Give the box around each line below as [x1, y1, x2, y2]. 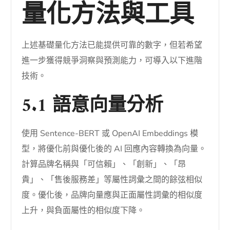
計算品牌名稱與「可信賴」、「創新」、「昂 [22, 158, 186, 170]
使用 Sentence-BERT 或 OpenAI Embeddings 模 [22, 127, 199, 139]
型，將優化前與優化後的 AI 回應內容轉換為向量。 [22, 143, 207, 155]
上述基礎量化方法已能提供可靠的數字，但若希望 [22, 39, 203, 51]
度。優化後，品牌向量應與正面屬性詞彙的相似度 [22, 189, 203, 201]
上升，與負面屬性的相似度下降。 [22, 204, 145, 216]
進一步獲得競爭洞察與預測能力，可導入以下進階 [22, 54, 203, 66]
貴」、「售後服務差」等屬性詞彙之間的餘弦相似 [22, 174, 203, 185]
